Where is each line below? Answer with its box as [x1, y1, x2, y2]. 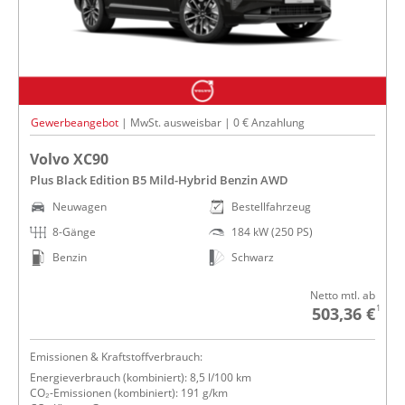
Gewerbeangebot [31, 115, 118, 131]
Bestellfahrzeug [231, 199, 311, 215]
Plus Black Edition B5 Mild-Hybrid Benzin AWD [30, 172, 288, 189]
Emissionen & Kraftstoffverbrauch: [30, 349, 202, 365]
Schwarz [231, 250, 274, 266]
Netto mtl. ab [310, 287, 375, 304]
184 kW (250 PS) [231, 224, 313, 240]
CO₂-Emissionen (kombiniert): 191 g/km [30, 385, 228, 401]
